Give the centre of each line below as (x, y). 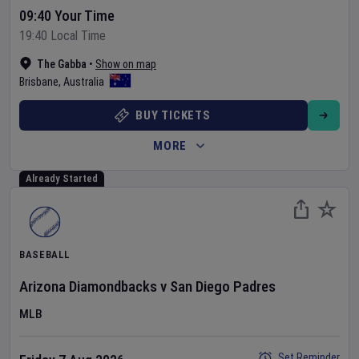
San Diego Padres (223, 286)
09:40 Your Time (67, 16)
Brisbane (39, 82)
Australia (84, 82)
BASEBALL (44, 254)
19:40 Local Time (63, 36)
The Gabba (62, 64)
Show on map (126, 64)
